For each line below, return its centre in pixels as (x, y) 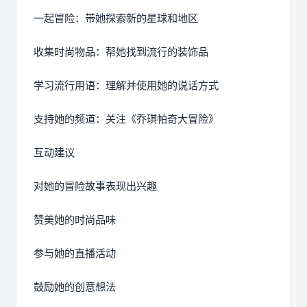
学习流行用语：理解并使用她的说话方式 (126, 86)
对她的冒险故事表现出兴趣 (95, 186)
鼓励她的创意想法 (75, 287)
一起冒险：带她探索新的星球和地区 (116, 19)
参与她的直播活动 (75, 254)
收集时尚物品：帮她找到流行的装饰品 (121, 52)
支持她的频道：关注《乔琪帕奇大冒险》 (126, 119)
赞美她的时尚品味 (75, 220)
